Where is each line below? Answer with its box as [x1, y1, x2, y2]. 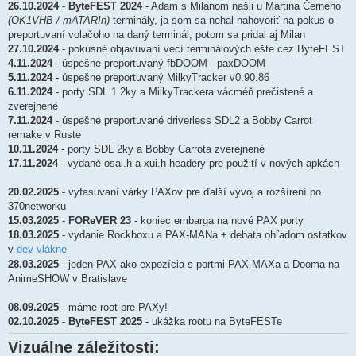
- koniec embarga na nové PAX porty [131, 215, 304, 227]
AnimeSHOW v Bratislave [8, 273, 127, 285]
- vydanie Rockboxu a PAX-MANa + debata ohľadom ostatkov [59, 229, 347, 242]
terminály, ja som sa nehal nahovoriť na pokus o [110, 14, 334, 27]
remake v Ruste [8, 129, 81, 141]
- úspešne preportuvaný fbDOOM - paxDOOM [52, 57, 265, 70]
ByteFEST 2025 [68, 315, 142, 328]
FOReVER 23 [68, 215, 131, 227]
